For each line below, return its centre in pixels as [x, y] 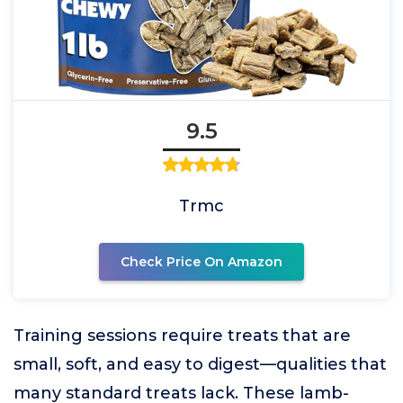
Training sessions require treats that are [182, 336]
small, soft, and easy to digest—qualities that [200, 364]
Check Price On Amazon [201, 262]
